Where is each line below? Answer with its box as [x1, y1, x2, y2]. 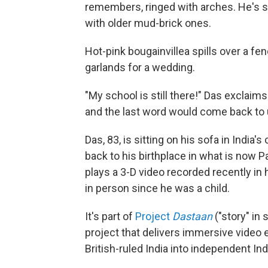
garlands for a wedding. [85, 61, 195, 74]
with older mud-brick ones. [85, 17, 211, 30]
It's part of [85, 210, 135, 223]
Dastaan [172, 210, 212, 223]
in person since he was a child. [85, 182, 230, 195]
